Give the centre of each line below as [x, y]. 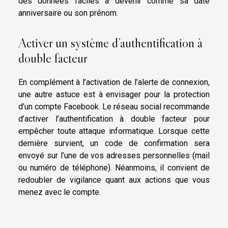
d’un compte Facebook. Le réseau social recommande [114, 106]
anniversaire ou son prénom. [68, 13]
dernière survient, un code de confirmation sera [114, 143]
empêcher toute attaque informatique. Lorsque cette [114, 131]
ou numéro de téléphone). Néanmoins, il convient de [114, 167]
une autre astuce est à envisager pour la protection [114, 94]
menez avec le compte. [60, 192]
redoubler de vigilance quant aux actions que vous [114, 180]
